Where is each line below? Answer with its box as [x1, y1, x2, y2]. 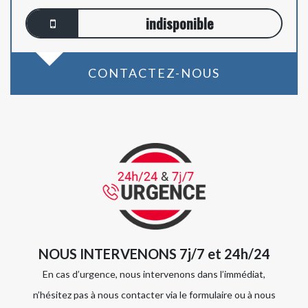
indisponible [146, 13, 214, 34]
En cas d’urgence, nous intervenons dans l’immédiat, [43, 268, 265, 280]
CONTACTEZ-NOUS [88, 65, 220, 81]
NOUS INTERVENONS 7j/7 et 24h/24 [38, 245, 270, 263]
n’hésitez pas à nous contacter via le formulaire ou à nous [32, 289, 276, 301]
